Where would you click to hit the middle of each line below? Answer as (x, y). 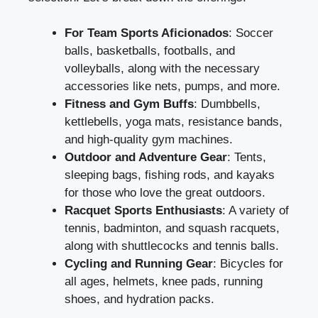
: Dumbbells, (227, 104)
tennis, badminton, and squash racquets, (172, 229)
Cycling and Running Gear (139, 264)
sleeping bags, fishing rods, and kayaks (170, 175)
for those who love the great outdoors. (165, 193)
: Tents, (247, 158)
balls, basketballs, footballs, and (150, 51)
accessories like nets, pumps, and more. (172, 87)
